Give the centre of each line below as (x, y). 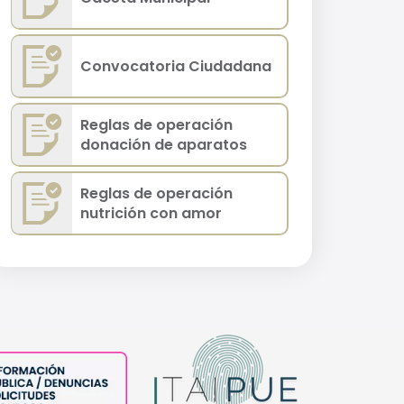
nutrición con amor (151, 213)
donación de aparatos (164, 144)
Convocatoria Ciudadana (176, 66)
